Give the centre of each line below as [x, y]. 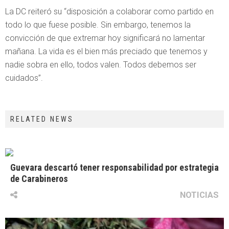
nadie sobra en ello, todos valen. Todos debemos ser [101, 65]
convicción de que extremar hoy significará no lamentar [105, 38]
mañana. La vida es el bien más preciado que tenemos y [106, 51]
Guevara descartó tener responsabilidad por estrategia [114, 167]
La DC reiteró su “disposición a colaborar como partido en [109, 12]
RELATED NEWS [42, 119]
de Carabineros [39, 179]
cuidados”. [24, 78]
